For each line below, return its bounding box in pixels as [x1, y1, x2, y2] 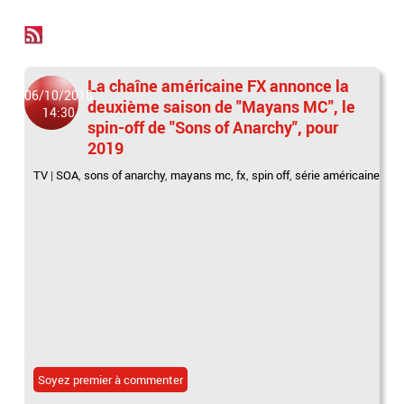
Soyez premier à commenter [38, 371, 184, 388]
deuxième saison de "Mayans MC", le [87, 96, 356, 117]
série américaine [295, 167, 381, 183]
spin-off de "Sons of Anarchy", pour [87, 116, 339, 138]
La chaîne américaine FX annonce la [87, 75, 350, 96]
